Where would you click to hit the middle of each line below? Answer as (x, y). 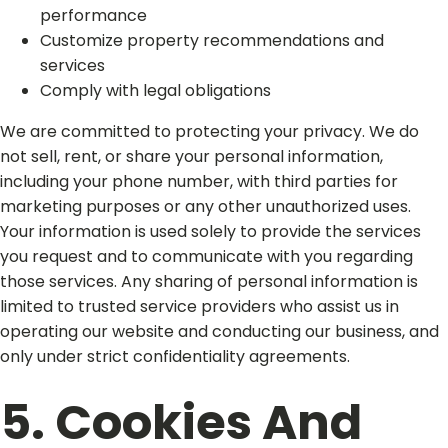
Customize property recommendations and (212, 40)
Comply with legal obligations (155, 90)
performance (93, 15)
